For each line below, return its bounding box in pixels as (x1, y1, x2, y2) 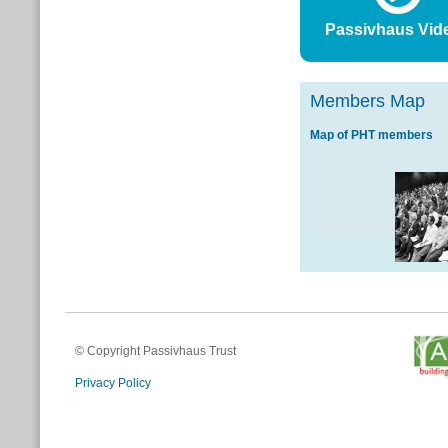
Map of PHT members (310, 128, 433, 142)
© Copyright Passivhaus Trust (75, 344, 236, 358)
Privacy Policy (75, 376, 151, 390)
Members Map (310, 91, 425, 111)
